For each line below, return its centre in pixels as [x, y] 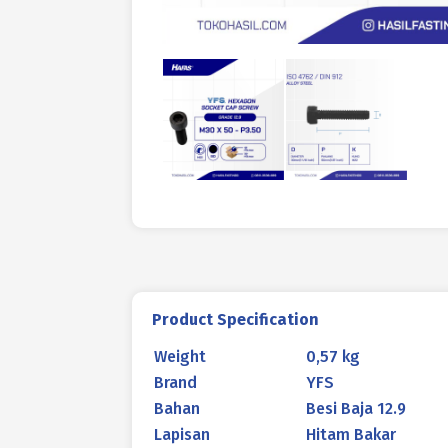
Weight [180, 356]
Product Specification [235, 319]
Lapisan [182, 434]
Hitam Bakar [351, 434]
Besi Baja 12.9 [356, 408]
